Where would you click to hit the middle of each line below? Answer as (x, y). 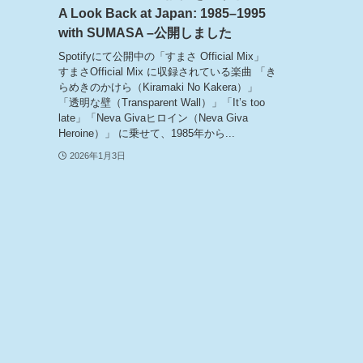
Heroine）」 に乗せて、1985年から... (147, 133)
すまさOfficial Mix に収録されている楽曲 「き (167, 71)
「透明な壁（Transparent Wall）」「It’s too (162, 102)
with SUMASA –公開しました (145, 33)
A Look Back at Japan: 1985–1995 (162, 14)
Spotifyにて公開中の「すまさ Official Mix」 (161, 56)
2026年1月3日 (97, 155)
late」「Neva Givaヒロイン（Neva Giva (153, 117)
